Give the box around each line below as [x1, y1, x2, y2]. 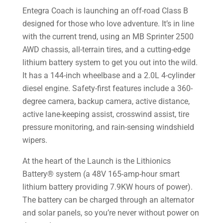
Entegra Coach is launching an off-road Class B [22, 6, 188, 16]
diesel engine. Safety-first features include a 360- [22, 84, 193, 94]
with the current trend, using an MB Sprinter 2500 [22, 32, 194, 42]
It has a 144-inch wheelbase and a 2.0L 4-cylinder [22, 71, 195, 81]
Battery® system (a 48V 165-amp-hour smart [22, 169, 180, 179]
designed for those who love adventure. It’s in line [22, 19, 194, 29]
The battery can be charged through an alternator [22, 195, 194, 205]
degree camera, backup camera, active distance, [22, 97, 190, 107]
